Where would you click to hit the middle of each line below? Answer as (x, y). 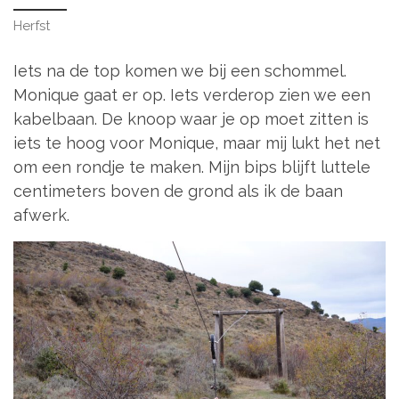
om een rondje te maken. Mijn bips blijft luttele (192, 167)
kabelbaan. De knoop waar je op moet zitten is (191, 118)
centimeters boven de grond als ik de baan (178, 191)
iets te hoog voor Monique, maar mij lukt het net (197, 142)
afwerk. (41, 215)
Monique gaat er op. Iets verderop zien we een (192, 94)
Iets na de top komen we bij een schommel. (180, 70)
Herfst (32, 26)
